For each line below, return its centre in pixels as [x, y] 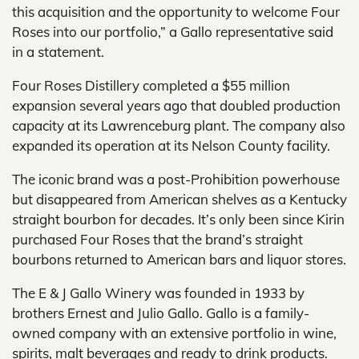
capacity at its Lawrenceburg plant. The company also [179, 125]
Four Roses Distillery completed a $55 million [151, 85]
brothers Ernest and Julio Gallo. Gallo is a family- [161, 313]
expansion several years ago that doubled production [176, 105]
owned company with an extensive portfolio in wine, [174, 333]
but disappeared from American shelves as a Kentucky [179, 199]
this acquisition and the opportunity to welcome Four [176, 12]
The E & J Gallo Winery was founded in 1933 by [158, 293]
